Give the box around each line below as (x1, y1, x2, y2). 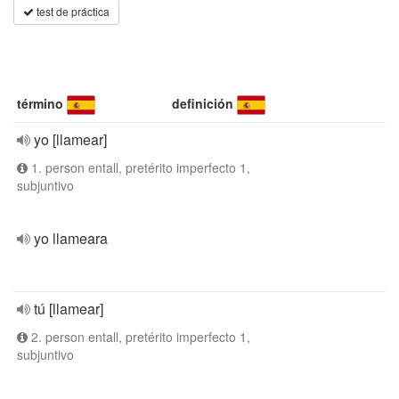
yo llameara (34, 228, 108, 248)
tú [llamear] (34, 298, 103, 319)
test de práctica (34, 4, 110, 19)
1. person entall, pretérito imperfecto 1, (28, 159, 250, 176)
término (17, 94, 63, 112)
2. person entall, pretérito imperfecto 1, (28, 328, 250, 346)
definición (172, 94, 234, 112)
